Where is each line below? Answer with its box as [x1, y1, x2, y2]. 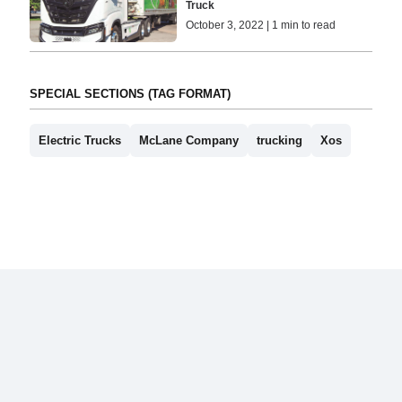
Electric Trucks [38, 134, 121, 148]
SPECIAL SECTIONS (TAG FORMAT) [29, 87, 231, 101]
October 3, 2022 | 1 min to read [186, 19, 336, 32]
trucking [256, 134, 302, 148]
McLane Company [138, 134, 239, 148]
